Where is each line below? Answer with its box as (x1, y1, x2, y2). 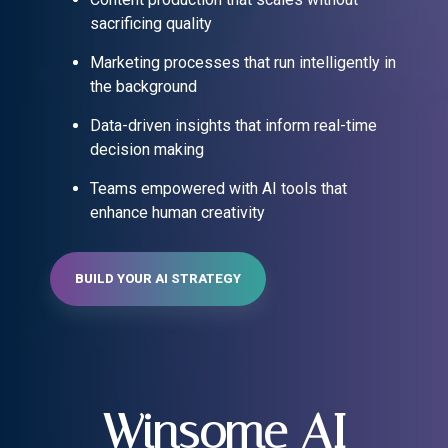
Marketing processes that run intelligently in (90, 53, 396, 73)
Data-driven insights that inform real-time (90, 116, 377, 136)
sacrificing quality (90, 14, 212, 34)
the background (90, 77, 197, 97)
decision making (90, 140, 204, 160)
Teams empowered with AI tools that (90, 179, 347, 199)
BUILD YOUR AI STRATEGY (75, 271, 241, 287)
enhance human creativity (90, 203, 265, 223)
